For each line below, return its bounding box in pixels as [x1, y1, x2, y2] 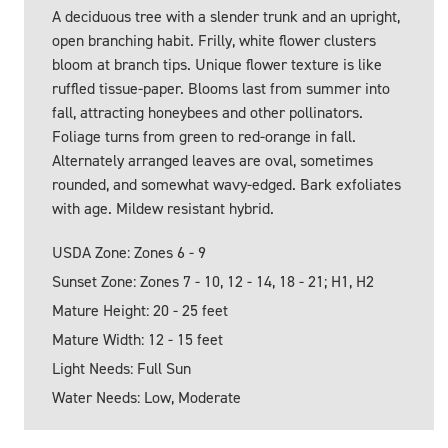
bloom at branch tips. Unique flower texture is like [52, 54, 382, 76]
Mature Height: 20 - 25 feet [52, 300, 228, 322]
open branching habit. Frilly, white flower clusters [52, 30, 376, 52]
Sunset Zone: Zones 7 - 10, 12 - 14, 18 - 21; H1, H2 [52, 271, 374, 293]
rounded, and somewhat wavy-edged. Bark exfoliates [52, 174, 401, 196]
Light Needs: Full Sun [52, 358, 191, 380]
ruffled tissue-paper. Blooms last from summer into [52, 78, 390, 100]
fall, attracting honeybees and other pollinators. [52, 102, 363, 124]
